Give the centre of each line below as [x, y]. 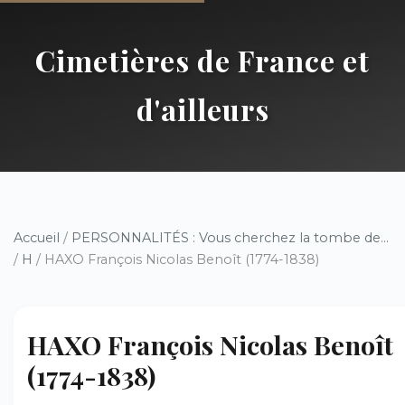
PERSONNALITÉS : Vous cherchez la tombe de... [230, 238]
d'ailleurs [202, 109]
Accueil [37, 238]
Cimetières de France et [202, 60]
